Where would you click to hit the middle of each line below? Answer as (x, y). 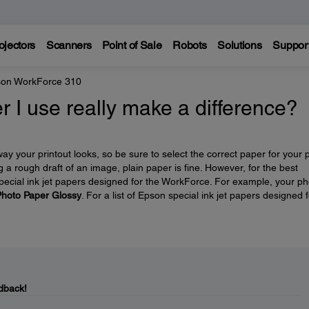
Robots (190, 45)
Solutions (240, 45)
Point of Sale (132, 45)
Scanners (69, 45)
